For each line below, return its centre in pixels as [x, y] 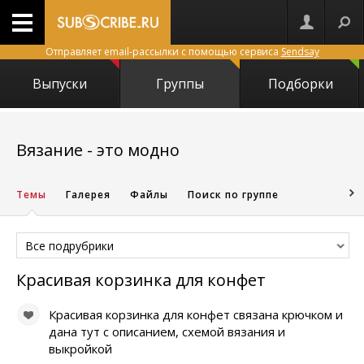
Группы [180, 84]
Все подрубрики [69, 246]
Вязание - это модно [98, 150]
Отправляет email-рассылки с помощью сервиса [163, 52]
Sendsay [300, 52]
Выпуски [60, 84]
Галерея [88, 195]
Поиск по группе [233, 195]
